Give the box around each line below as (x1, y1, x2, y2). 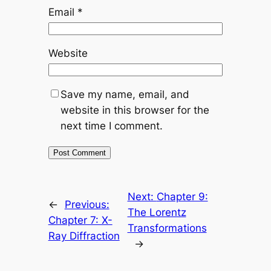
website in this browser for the (60, 104, 209, 117)
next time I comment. (60, 120, 163, 132)
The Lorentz (127, 206, 186, 219)
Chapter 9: (156, 191, 208, 203)
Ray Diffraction (48, 230, 120, 243)
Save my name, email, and (60, 88, 189, 101)
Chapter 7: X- (48, 214, 113, 227)
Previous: (64, 198, 109, 211)
